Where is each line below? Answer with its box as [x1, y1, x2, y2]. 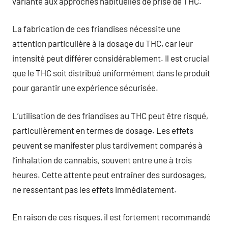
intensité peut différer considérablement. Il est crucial [12, 53, 209, 63]
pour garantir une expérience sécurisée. [12, 82, 158, 93]
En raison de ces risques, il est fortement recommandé [12, 212, 211, 222]
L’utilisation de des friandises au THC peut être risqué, [12, 110, 208, 121]
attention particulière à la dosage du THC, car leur [12, 38, 193, 48]
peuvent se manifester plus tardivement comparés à [12, 139, 203, 150]
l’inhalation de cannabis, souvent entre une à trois [12, 154, 192, 165]
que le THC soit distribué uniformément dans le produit [12, 68, 210, 78]
